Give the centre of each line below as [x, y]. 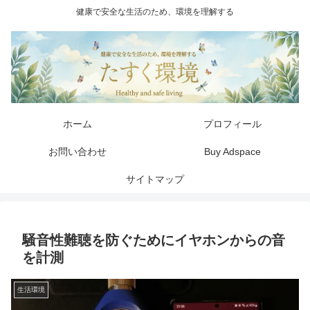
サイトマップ [155, 179]
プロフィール [232, 124]
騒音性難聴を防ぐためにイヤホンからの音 [154, 240]
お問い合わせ [77, 151]
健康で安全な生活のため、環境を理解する [155, 12]
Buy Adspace [232, 151]
